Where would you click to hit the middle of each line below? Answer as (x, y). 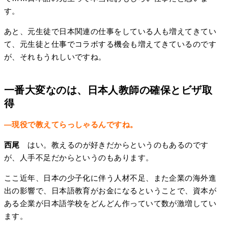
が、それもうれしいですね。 (55, 56)
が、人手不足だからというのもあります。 (79, 158)
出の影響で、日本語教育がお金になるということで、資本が (110, 191)
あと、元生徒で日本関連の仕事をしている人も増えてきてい (110, 31)
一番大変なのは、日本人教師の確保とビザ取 (108, 90)
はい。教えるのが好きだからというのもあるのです (114, 145)
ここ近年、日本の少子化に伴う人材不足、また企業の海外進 (110, 178)
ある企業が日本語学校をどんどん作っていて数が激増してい (110, 204)
